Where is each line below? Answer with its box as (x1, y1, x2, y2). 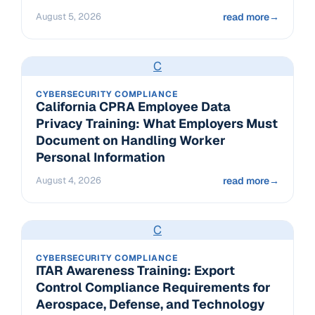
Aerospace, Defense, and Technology (36, 296, 265, 313)
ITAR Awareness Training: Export (36, 262, 235, 279)
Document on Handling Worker (36, 132, 226, 149)
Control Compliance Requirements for (36, 279, 271, 296)
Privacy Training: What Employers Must (36, 115, 278, 132)
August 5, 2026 (36, 11, 101, 23)
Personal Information (36, 149, 165, 166)
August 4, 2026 (36, 174, 101, 187)
